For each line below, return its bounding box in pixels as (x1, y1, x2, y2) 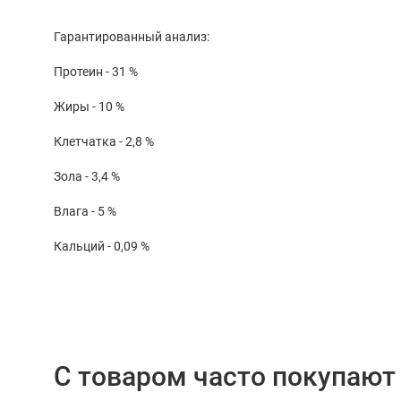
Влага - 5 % (54, 203, 116, 218)
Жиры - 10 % (54, 98, 124, 114)
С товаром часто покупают (54, 360, 396, 392)
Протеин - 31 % (54, 64, 138, 79)
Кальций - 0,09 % (54, 238, 149, 253)
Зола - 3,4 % (54, 168, 120, 183)
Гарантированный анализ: (54, 29, 209, 44)
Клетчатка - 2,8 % (54, 133, 154, 149)
